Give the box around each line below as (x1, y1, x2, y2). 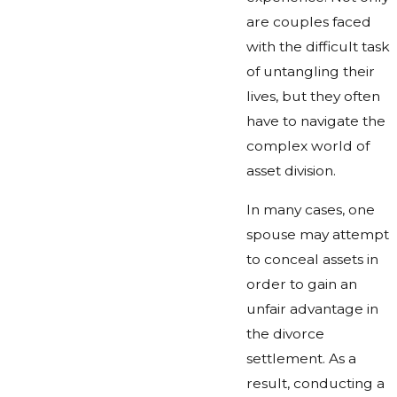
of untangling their (245, 63, 375, 81)
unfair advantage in (245, 300, 378, 317)
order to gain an (245, 275, 357, 292)
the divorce (245, 324, 324, 342)
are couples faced (245, 13, 371, 31)
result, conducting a (245, 374, 385, 392)
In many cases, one (245, 200, 375, 218)
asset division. (245, 162, 336, 180)
